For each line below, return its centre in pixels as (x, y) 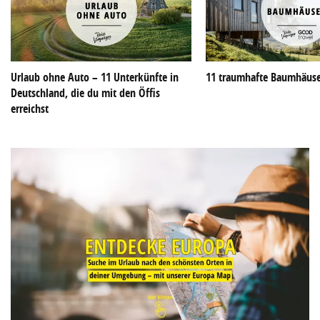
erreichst (30, 109)
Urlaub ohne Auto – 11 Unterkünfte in (95, 77)
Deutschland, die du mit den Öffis (85, 93)
